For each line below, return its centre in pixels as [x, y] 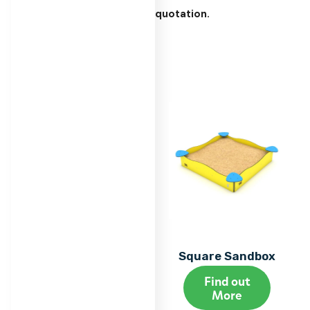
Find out [227, 281]
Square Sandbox [227, 256]
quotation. [182, 13]
